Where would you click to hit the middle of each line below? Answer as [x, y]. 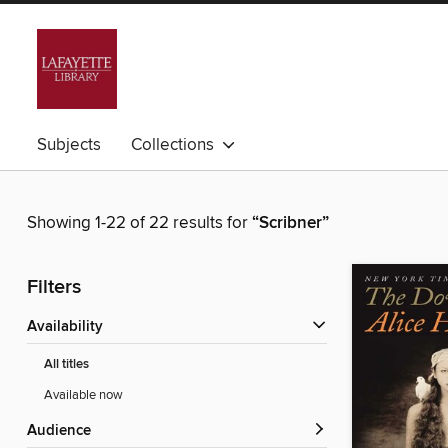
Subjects [69, 145]
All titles [66, 365]
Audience [64, 431]
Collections [176, 145]
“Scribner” [290, 223]
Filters [54, 288]
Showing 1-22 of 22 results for [139, 223]
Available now [83, 395]
